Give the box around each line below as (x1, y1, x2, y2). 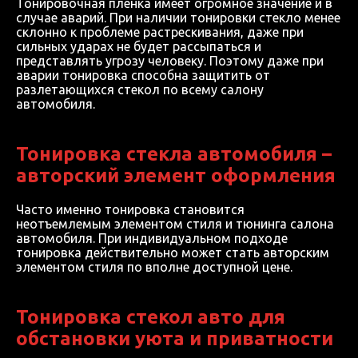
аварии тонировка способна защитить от (16, 68, 270, 83)
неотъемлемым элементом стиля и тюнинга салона (16, 216, 334, 231)
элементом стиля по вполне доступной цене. (16, 259, 292, 274)
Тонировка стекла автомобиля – (16, 142, 332, 165)
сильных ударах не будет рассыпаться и (16, 39, 261, 54)
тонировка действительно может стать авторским (16, 245, 329, 260)
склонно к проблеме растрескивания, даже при (16, 25, 304, 40)
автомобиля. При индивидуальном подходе (16, 230, 288, 245)
